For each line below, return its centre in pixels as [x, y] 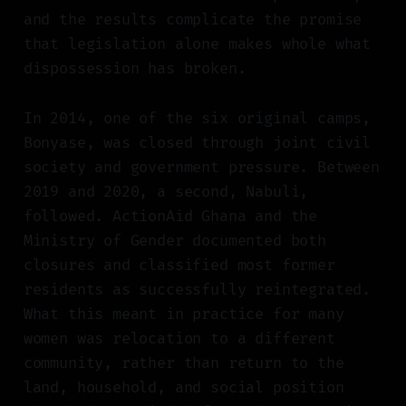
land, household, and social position [184, 388]
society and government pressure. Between [201, 168]
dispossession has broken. [135, 69]
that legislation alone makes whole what [197, 44]
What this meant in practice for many [184, 314]
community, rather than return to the [184, 363]
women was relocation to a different [179, 339]
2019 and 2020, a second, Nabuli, [166, 192]
